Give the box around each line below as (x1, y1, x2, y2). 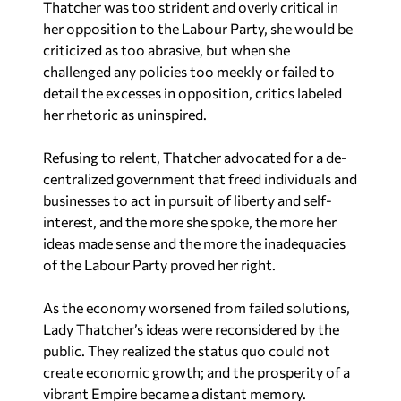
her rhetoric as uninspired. (43, 106, 207, 123)
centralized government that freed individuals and (43, 170, 357, 187)
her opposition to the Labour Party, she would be (43, 20, 353, 37)
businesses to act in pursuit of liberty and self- (43, 192, 332, 209)
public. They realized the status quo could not (43, 342, 330, 359)
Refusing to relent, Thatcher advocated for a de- (43, 149, 347, 166)
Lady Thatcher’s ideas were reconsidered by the (43, 320, 339, 337)
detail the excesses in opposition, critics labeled (43, 84, 342, 101)
